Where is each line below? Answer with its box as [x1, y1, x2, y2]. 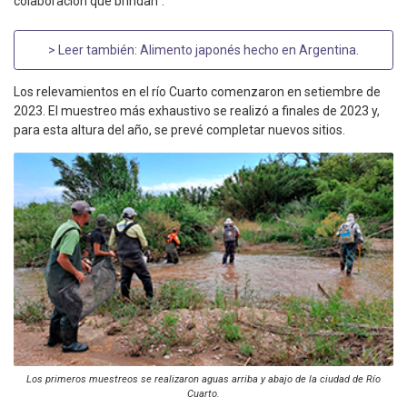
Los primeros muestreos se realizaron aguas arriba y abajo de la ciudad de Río [26, 373, 381, 386]
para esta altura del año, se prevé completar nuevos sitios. [14, 123, 345, 138]
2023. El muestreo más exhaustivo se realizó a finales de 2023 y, [14, 104, 380, 119]
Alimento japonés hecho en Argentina [140, 42, 356, 57]
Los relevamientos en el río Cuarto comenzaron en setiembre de [14, 84, 381, 100]
